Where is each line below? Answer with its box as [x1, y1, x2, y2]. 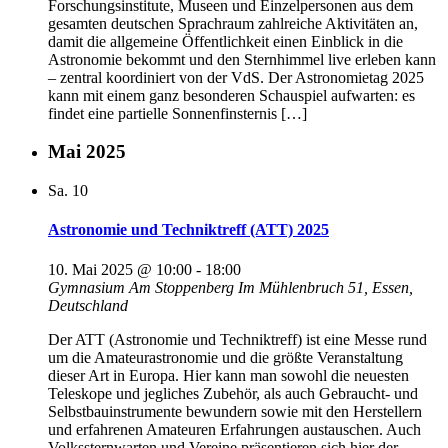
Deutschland [48, 296, 128, 314]
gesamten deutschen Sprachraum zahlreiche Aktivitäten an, [48, 14, 418, 32]
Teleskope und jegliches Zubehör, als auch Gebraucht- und [48, 384, 418, 402]
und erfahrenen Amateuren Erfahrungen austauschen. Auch [48, 420, 421, 438]
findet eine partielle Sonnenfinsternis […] [48, 104, 307, 122]
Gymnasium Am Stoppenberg [48, 278, 238, 296]
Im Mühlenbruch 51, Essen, [238, 278, 413, 296]
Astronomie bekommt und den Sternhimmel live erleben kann [48, 50, 436, 68]
